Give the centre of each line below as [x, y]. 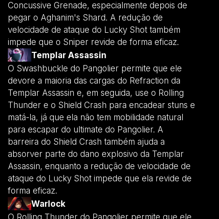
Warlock [48, 204]
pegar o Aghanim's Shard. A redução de [85, 17]
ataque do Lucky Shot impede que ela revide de [100, 178]
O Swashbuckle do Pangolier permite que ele [95, 68]
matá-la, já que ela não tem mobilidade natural [96, 117]
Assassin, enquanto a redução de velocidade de [99, 166]
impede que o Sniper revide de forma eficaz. [93, 42]
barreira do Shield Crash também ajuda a [86, 142]
